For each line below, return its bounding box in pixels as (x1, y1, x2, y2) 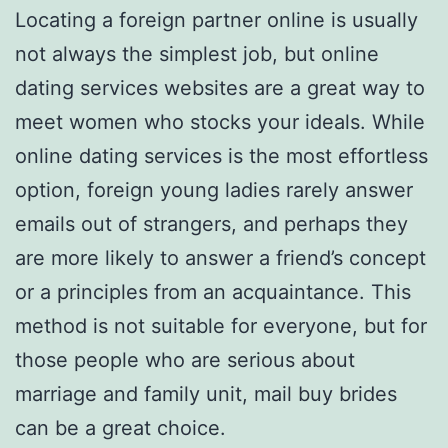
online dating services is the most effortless (15, 143, 428, 168)
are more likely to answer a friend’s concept (15, 245, 426, 270)
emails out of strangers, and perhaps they (15, 211, 408, 236)
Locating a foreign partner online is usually (15, 7, 418, 32)
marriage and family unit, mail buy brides (15, 381, 397, 406)
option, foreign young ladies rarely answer (15, 177, 413, 202)
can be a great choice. (15, 415, 226, 440)
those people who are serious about (15, 347, 355, 372)
